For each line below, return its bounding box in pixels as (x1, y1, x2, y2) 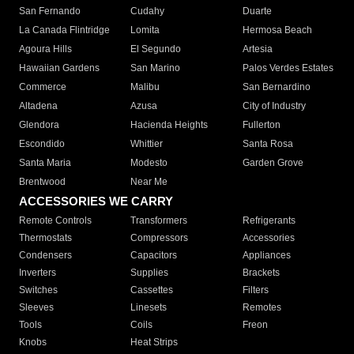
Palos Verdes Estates (242, 62, 333, 73)
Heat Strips (130, 337, 179, 348)
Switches (19, 284, 58, 296)
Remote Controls (19, 215, 92, 226)
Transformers (130, 215, 188, 226)
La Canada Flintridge (19, 24, 110, 36)
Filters (242, 284, 269, 296)
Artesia (242, 43, 273, 55)
